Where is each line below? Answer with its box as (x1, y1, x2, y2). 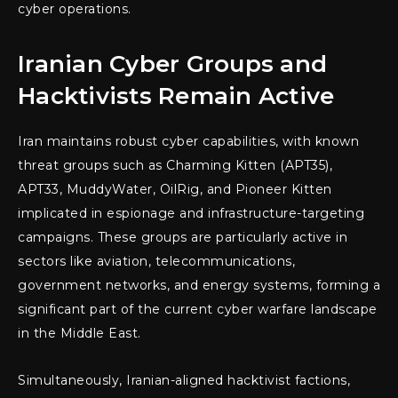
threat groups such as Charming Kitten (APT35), (18, 157, 332, 174)
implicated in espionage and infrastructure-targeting (18, 205, 364, 222)
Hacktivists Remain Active (18, 82, 335, 111)
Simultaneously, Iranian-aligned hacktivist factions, (18, 372, 350, 389)
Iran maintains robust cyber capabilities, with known (18, 133, 359, 150)
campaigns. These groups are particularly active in (18, 229, 347, 246)
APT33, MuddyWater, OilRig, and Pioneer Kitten (18, 181, 332, 198)
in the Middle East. (18, 325, 141, 342)
